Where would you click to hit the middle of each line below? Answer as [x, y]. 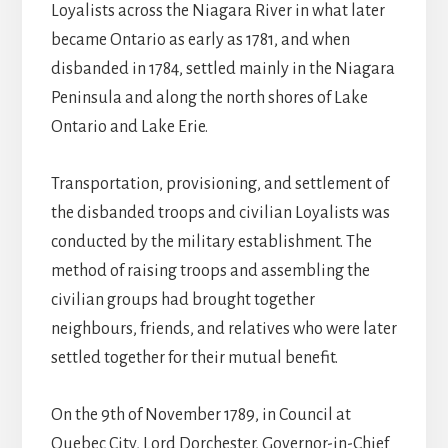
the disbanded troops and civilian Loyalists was [220, 213]
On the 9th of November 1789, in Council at [200, 415]
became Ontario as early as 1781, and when [200, 40]
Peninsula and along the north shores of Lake [209, 98]
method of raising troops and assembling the [210, 271]
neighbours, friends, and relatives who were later [223, 329]
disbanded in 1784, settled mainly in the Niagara [222, 69]
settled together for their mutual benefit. [194, 358]
